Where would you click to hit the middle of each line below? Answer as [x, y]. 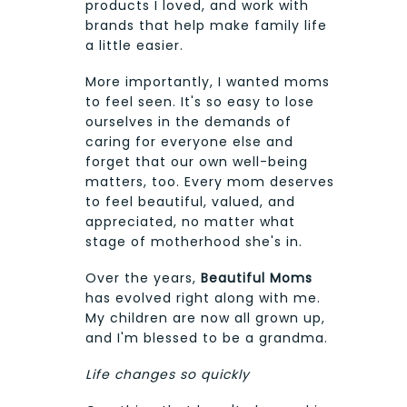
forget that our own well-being [197, 162]
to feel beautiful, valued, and [190, 202]
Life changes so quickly [168, 375]
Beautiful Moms [257, 278]
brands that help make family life [206, 26]
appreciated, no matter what [190, 222]
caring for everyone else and [189, 142]
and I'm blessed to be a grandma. [207, 338]
